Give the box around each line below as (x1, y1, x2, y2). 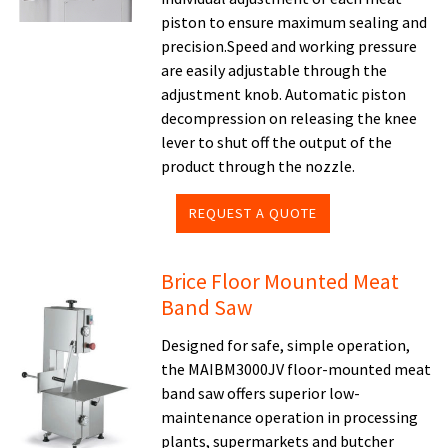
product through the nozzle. (161, 156, 356, 176)
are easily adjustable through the (161, 60, 388, 80)
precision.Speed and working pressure (161, 36, 418, 56)
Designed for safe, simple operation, (161, 335, 411, 355)
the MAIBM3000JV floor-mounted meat (161, 359, 432, 379)
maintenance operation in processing (161, 407, 419, 427)
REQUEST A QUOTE (189, 204, 318, 222)
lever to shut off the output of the (161, 132, 393, 152)
